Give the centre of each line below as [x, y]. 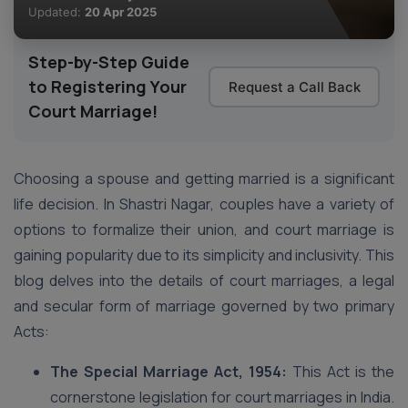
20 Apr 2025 [121, 12]
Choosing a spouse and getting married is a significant [204, 178]
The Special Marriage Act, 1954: [168, 372]
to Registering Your [107, 87]
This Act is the [341, 372]
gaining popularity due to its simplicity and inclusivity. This [204, 255]
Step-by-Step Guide [109, 62]
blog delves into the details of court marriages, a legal [204, 280]
